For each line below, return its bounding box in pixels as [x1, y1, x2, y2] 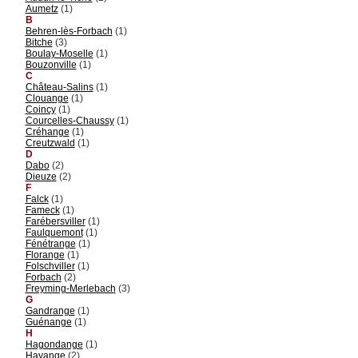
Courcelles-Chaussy [25, 114, 114, 126]
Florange [25, 249, 65, 261]
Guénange [25, 316, 72, 328]
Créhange [25, 125, 70, 137]
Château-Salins [25, 81, 93, 93]
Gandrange [25, 304, 75, 316]
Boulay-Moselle [25, 47, 93, 59]
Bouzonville [25, 58, 77, 70]
